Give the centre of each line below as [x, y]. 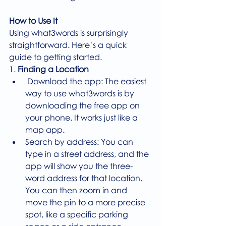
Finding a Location [53, 69]
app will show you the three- [79, 166]
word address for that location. [85, 178]
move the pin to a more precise [86, 202]
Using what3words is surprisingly [70, 33]
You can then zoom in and [77, 190]
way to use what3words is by [81, 93]
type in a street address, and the [88, 154]
